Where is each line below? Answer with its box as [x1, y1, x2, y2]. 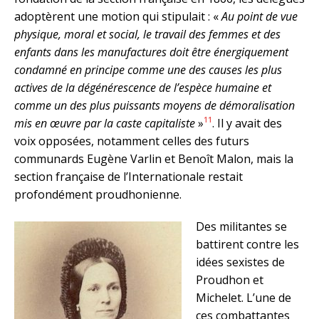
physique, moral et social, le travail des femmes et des [14, 26, 281, 42]
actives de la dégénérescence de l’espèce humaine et [14, 79, 271, 95]
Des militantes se [196, 218, 287, 234]
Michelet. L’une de [196, 289, 291, 305]
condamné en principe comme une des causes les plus [14, 61, 282, 78]
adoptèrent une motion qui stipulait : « [14, 8, 221, 24]
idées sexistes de [196, 253, 285, 270]
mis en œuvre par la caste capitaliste [14, 115, 195, 131]
